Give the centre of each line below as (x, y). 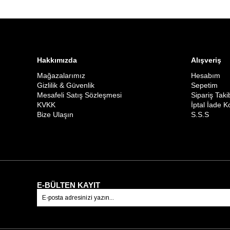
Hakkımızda (57, 60)
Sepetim (204, 85)
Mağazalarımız (61, 75)
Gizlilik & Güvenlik (66, 85)
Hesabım (206, 75)
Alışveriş (206, 60)
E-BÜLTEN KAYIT (69, 185)
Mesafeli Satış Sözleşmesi (79, 95)
